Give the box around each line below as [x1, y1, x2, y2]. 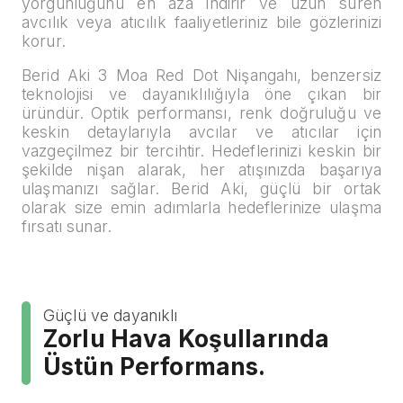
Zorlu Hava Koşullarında [43, 324, 330, 353]
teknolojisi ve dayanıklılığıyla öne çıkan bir [22, 85, 381, 104]
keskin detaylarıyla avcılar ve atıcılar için [22, 122, 381, 142]
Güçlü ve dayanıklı [43, 305, 178, 325]
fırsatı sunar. [22, 217, 112, 237]
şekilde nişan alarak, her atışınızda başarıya [22, 160, 381, 180]
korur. [22, 31, 66, 50]
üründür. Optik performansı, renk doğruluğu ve [22, 103, 381, 123]
